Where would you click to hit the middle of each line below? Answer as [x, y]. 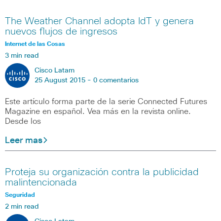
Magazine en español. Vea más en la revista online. [98, 111]
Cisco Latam [55, 70]
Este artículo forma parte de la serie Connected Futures [106, 101]
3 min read [22, 55]
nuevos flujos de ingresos [61, 31]
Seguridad [20, 196]
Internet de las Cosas [35, 44]
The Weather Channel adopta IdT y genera [99, 21]
